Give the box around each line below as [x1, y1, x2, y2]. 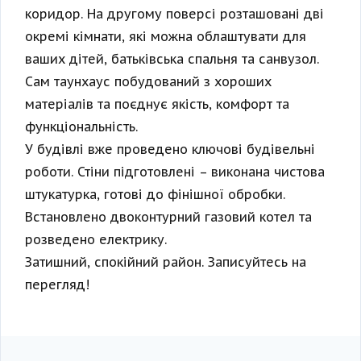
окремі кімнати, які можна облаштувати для [25, 28, 306, 45]
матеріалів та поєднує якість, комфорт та [25, 96, 289, 113]
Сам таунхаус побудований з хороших [25, 73, 272, 90]
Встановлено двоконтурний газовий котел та [25, 209, 312, 226]
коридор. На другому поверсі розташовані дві [25, 6, 324, 23]
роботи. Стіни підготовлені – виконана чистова [25, 164, 325, 180]
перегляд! [25, 276, 89, 293]
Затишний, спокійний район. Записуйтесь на [25, 254, 306, 271]
